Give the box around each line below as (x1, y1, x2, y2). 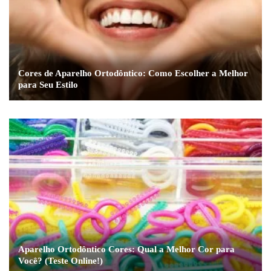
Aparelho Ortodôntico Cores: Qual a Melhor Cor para (18, 244, 235, 255)
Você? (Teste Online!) (18, 256, 103, 266)
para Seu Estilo (18, 79, 78, 90)
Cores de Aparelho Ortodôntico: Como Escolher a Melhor (18, 68, 248, 78)
